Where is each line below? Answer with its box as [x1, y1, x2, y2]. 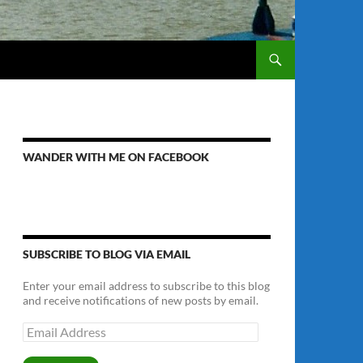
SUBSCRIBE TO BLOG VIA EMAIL [23, 247, 190, 261]
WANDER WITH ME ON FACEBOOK [23, 150, 209, 164]
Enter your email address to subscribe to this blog [23, 279, 270, 293]
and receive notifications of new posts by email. [23, 293, 258, 307]
